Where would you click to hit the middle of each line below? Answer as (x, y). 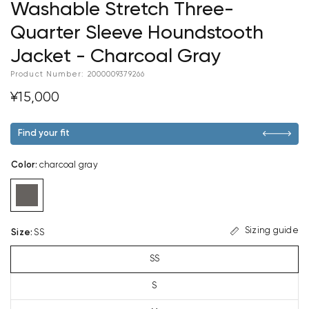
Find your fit (44, 133)
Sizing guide (271, 231)
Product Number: (48, 74)
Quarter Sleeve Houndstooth (137, 33)
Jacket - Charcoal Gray (116, 56)
